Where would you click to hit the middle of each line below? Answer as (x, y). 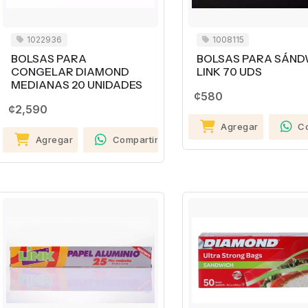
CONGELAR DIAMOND (70, 72)
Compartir (135, 140)
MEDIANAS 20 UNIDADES (77, 85)
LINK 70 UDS (229, 72)
